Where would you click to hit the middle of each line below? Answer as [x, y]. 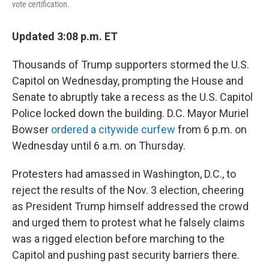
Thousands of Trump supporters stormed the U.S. [131, 65]
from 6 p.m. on [211, 130]
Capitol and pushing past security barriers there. [126, 255]
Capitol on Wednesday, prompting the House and [128, 81]
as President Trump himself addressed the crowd [130, 207]
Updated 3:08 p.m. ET [65, 37]
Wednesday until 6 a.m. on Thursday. [99, 146]
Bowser [32, 130]
